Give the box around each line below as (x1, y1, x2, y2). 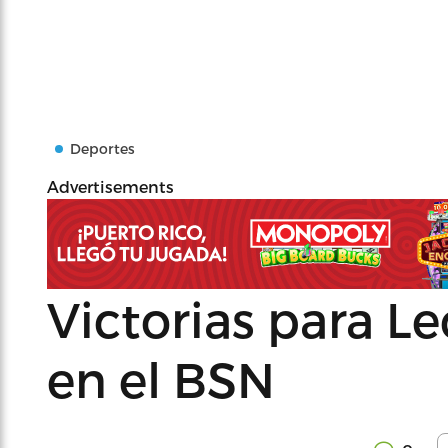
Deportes (70, 140, 135, 157)
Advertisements (47, 177, 174, 196)
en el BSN (47, 350, 275, 407)
